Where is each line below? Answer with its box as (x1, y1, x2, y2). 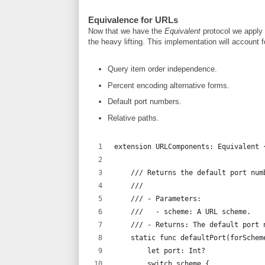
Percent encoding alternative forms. (107, 80, 230, 90)
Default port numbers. (107, 97, 182, 106)
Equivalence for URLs (88, 15, 178, 25)
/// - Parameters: (114, 194, 201, 203)
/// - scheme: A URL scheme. (114, 207, 251, 216)
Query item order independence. (107, 64, 217, 73)
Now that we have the (88, 27, 164, 35)
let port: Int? (114, 246, 205, 255)
